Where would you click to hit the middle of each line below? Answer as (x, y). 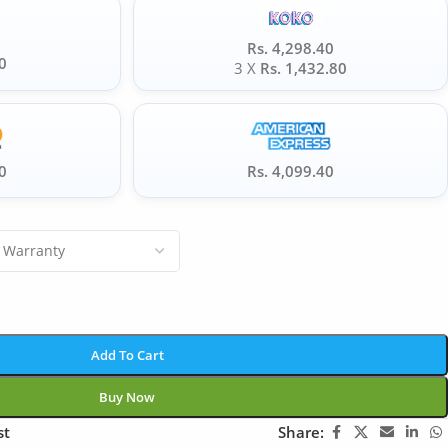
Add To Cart (127, 354)
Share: (301, 432)
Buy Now (127, 396)
